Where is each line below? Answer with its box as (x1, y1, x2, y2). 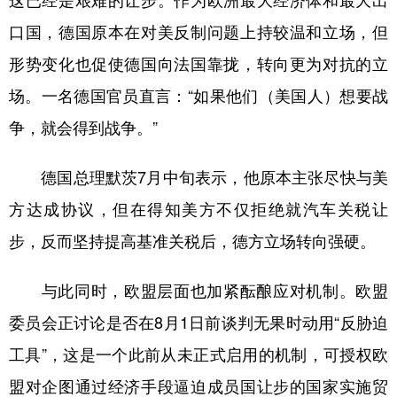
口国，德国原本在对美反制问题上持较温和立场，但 (9, 23, 388, 40)
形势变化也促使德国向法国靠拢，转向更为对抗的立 (9, 55, 388, 72)
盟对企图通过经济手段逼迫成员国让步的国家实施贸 (9, 378, 388, 394)
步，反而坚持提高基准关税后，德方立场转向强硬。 (9, 232, 376, 249)
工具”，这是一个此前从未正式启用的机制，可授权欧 (9, 346, 388, 362)
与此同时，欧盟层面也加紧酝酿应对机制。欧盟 (9, 282, 388, 299)
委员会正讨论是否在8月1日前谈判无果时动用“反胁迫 (9, 314, 388, 331)
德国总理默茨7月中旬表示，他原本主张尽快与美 (9, 168, 388, 185)
